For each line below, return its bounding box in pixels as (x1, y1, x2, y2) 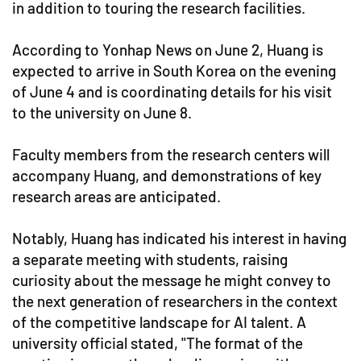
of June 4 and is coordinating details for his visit (12, 81, 332, 101)
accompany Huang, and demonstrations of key (12, 165, 322, 185)
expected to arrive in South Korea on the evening (12, 60, 336, 80)
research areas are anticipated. (12, 186, 221, 205)
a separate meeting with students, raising (12, 249, 288, 268)
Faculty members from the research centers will (12, 144, 330, 164)
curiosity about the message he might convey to (12, 270, 331, 289)
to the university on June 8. (12, 102, 192, 122)
